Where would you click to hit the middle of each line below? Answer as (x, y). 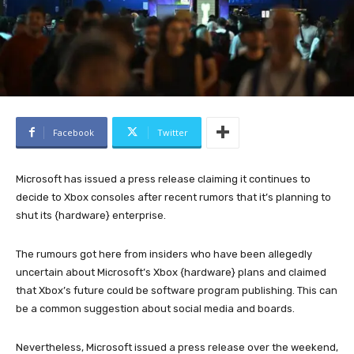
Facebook (73, 132)
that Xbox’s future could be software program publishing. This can (177, 290)
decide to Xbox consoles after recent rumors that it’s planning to (173, 197)
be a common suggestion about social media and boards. (155, 308)
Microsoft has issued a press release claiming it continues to (163, 179)
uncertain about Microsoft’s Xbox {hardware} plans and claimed (171, 272)
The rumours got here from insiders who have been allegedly (164, 254)
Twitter (173, 132)
